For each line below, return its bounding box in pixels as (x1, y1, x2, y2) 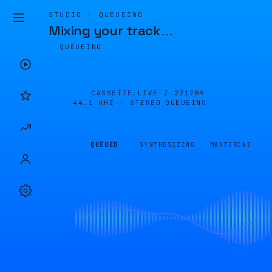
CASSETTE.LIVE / (91, 89, 174, 97)
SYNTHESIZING (140, 141, 195, 149)
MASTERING (209, 141, 252, 149)
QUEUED (90, 141, 118, 149)
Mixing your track (49, 22, 160, 39)
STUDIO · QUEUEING (49, 10, 144, 19)
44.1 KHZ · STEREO (73, 98, 161, 107)
